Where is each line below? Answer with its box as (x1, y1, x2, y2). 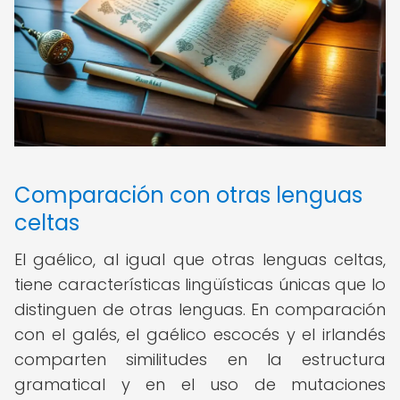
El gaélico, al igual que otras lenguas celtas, (14, 248, 386, 271)
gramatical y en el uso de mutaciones (14, 373, 386, 396)
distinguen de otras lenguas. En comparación (14, 298, 386, 321)
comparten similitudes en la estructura (14, 348, 386, 371)
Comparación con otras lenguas (14, 180, 362, 210)
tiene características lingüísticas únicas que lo (14, 273, 386, 296)
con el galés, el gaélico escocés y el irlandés (14, 323, 386, 346)
